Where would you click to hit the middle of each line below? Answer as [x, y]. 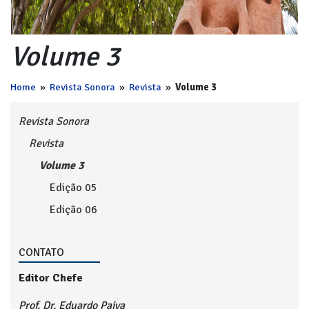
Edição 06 [73, 210]
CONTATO [41, 252]
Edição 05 [73, 188]
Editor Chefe [51, 278]
